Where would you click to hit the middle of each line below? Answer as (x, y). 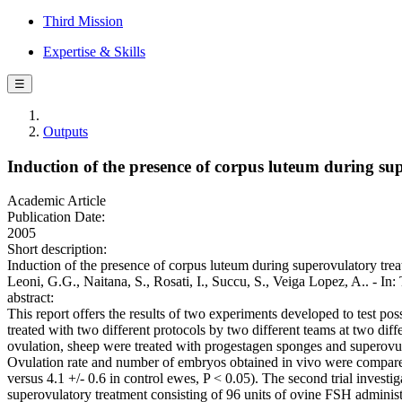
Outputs (66, 131)
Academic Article (57, 201)
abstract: (31, 298)
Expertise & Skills (94, 52)
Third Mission (83, 21)
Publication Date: (56, 217)
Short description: (57, 249)
